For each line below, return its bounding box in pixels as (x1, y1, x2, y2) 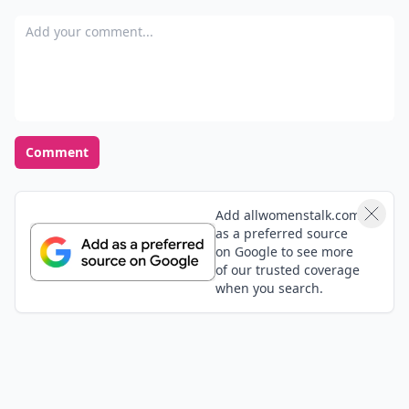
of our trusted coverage (215, 261, 360, 278)
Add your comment (14, 16, 147, 36)
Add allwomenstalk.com (215, 206, 361, 224)
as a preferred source (215, 225, 348, 242)
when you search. (215, 279, 323, 297)
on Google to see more (215, 243, 353, 260)
